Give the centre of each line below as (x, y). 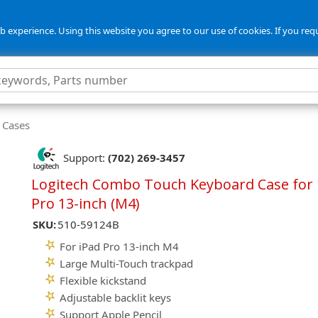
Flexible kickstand (103, 280)
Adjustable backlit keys (115, 297)
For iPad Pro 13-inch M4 (119, 246)
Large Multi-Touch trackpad (126, 263)
